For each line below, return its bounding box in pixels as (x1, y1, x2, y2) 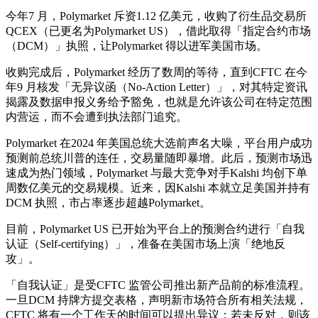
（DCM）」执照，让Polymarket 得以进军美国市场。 (6, 39, 268, 52)
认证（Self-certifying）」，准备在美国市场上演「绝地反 (6, 237, 285, 250)
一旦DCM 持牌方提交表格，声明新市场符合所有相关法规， (6, 293, 307, 306)
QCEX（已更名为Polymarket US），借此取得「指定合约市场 (6, 24, 311, 37)
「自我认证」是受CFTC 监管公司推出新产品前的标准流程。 (6, 278, 310, 291)
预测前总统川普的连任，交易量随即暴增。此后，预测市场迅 (6, 151, 312, 164)
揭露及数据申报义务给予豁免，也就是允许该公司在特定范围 (6, 95, 312, 108)
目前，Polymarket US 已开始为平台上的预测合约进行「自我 (6, 222, 305, 235)
